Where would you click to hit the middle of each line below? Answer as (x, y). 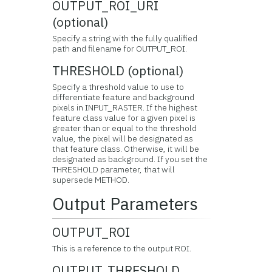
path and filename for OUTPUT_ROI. (120, 49)
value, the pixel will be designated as (123, 138)
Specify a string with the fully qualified (125, 38)
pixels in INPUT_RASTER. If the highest (125, 107)
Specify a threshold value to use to (118, 87)
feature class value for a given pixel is (124, 118)
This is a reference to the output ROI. (122, 248)
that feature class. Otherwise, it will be (126, 149)
